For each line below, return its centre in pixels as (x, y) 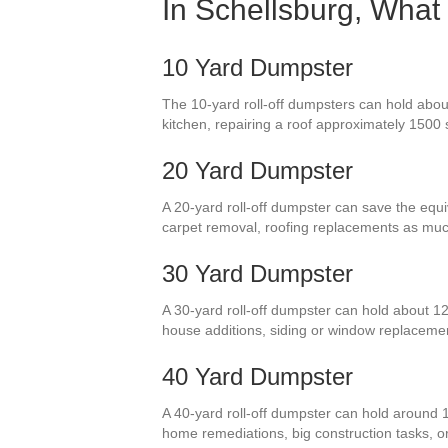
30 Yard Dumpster (257, 273)
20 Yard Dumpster (257, 170)
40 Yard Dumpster (257, 376)
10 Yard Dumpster (257, 67)
